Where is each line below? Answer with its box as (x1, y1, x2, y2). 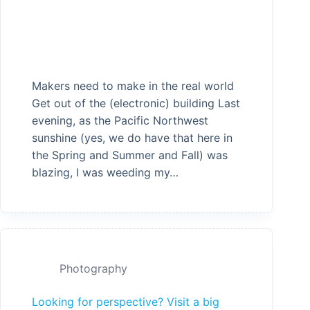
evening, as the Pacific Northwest (32, 113, 208, 128)
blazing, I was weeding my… (32, 165, 179, 180)
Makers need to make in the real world (32, 79, 234, 93)
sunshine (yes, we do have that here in (32, 131, 232, 145)
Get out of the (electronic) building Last (32, 96, 240, 111)
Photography (60, 262, 127, 276)
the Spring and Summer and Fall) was (32, 148, 228, 163)
